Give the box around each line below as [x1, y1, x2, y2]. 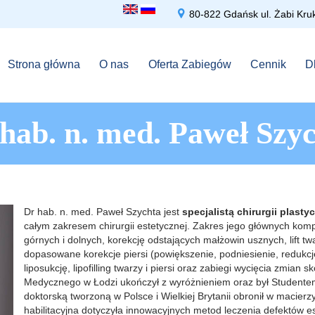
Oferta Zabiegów [148, 58, 231, 71]
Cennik [250, 58, 286, 71]
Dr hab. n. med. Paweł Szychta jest [24, 205, 182, 217]
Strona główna [8, 58, 81, 71]
